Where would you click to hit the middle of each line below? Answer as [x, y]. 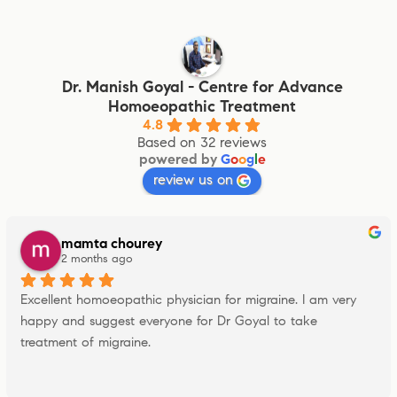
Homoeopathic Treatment [202, 106]
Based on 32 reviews [202, 142]
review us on [193, 179]
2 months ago [97, 259]
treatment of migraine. [86, 342]
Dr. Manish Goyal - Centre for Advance [202, 86]
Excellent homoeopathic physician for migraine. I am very [188, 299]
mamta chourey [112, 244]
